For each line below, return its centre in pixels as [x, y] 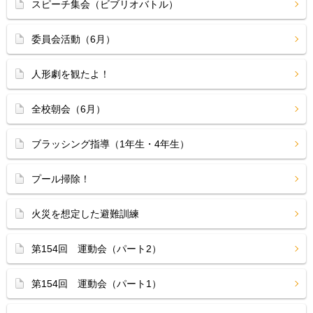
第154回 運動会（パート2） [96, 249]
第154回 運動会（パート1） [96, 284]
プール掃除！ [61, 179]
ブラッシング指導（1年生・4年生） [110, 144]
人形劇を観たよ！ [71, 74]
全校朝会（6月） [68, 109]
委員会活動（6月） [73, 39]
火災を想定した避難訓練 [85, 214]
